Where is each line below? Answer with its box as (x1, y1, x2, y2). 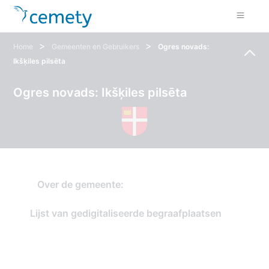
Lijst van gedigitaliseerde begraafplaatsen (30, 207, 222, 219)
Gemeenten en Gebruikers (52, 42, 140, 51)
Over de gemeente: (37, 178, 124, 190)
